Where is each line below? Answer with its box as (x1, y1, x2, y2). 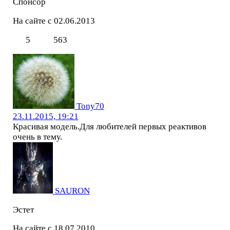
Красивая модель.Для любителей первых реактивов (12, 121, 206, 131)
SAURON (54, 185, 90, 196)
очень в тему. (12, 131, 62, 142)
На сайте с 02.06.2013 (12, 16, 95, 26)
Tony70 (76, 101, 104, 111)
